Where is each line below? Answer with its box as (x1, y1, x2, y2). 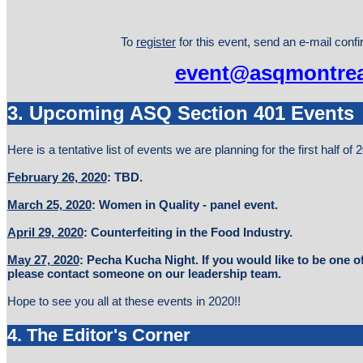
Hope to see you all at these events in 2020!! (6, 293, 241, 308)
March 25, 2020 (6, 197, 92, 211)
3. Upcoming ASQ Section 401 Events (6, 102, 354, 125)
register (136, 35, 176, 49)
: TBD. (106, 169, 143, 184)
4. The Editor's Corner (6, 325, 190, 346)
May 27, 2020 (6, 252, 79, 267)
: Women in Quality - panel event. (91, 197, 278, 211)
